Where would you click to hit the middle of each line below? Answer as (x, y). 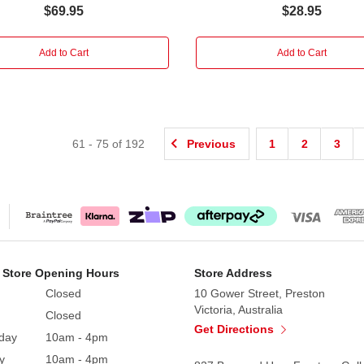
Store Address (233, 273)
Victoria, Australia (238, 309)
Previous (212, 143)
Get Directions (236, 329)
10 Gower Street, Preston (260, 293)
